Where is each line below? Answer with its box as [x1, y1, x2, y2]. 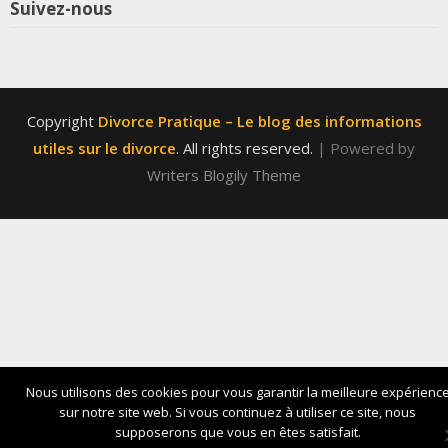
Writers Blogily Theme [147, 165, 301, 185]
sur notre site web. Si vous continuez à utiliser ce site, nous [59, 403, 416, 421]
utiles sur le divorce [33, 138, 176, 158]
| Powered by [317, 138, 415, 158]
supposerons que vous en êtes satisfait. [114, 423, 361, 441]
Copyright [26, 111, 98, 131]
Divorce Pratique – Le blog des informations [97, 111, 422, 131]
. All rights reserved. [176, 138, 317, 158]
